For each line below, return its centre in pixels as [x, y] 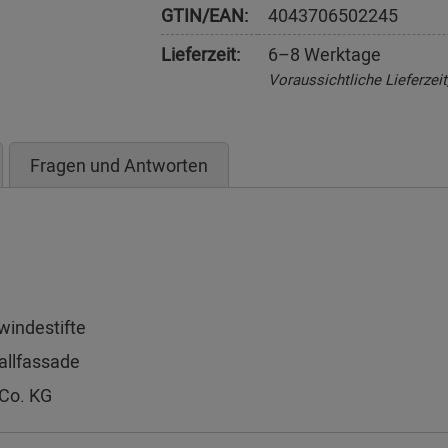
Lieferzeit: [200, 54]
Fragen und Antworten [119, 165]
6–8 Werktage [324, 54]
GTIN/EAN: [204, 15]
